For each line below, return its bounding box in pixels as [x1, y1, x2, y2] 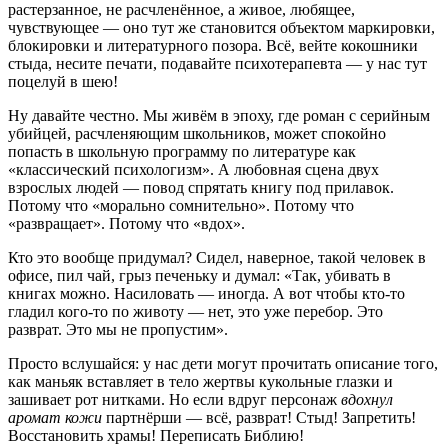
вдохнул [341, 391, 393, 408]
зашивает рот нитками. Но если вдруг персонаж [8, 391, 341, 408]
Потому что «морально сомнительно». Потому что [8, 197, 354, 214]
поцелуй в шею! [8, 73, 118, 90]
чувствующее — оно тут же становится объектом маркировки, [8, 19, 435, 36]
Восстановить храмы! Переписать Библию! [8, 427, 304, 444]
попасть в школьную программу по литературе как [8, 143, 356, 160]
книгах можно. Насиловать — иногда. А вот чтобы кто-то [8, 285, 405, 302]
